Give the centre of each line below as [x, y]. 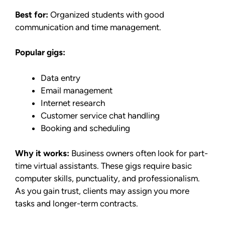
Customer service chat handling [100, 115]
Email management [77, 90]
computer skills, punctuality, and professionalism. [107, 179]
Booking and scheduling [85, 128]
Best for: [32, 14]
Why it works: [42, 153]
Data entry [61, 78]
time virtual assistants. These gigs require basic [103, 166]
